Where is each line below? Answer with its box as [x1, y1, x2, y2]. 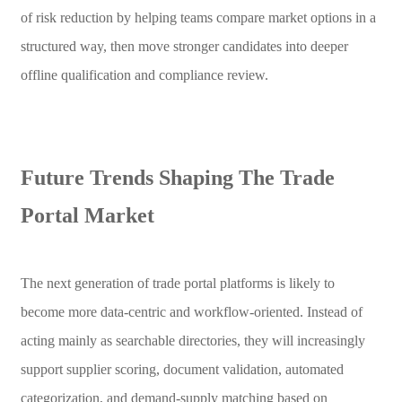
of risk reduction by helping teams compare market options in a [20, 9, 376, 25]
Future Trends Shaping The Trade [20, 165, 335, 189]
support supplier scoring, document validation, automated [20, 361, 344, 377]
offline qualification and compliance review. [20, 66, 268, 83]
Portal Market [20, 203, 154, 227]
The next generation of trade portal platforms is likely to [20, 275, 335, 291]
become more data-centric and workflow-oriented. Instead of [20, 303, 363, 319]
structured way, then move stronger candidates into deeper [20, 38, 348, 54]
